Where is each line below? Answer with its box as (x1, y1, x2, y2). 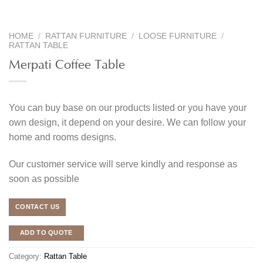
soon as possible (9, 174, 79, 184)
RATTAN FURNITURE (45, 31, 127, 41)
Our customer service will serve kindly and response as (9, 159, 237, 170)
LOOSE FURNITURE (139, 31, 217, 41)
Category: (9, 251, 44, 261)
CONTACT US (15, 203, 60, 211)
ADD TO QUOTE (19, 229, 73, 237)
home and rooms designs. (9, 132, 116, 143)
